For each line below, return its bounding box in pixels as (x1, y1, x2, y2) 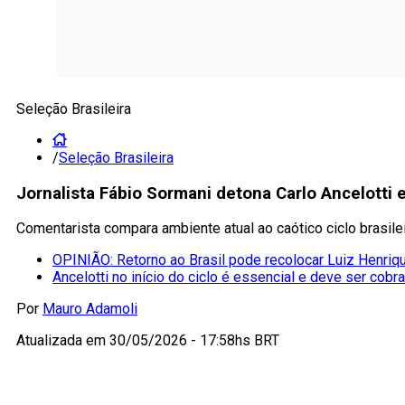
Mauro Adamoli (42, 300, 137, 318)
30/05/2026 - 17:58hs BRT (109, 332, 279, 350)
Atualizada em (16, 332, 109, 350)
